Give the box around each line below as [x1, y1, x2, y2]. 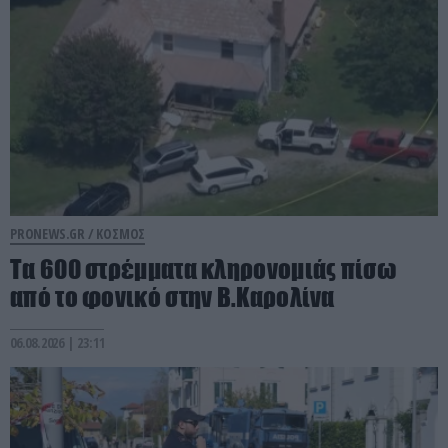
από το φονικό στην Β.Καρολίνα [10, 281, 335, 312]
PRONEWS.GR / [10, 223, 97, 243]
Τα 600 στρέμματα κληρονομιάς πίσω [10, 253, 397, 284]
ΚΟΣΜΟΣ [96, 223, 146, 243]
